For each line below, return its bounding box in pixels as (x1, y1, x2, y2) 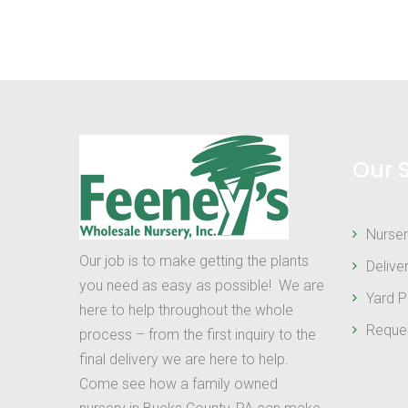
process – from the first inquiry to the (79, 325, 316, 343)
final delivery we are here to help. (79, 350, 292, 368)
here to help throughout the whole (79, 301, 293, 319)
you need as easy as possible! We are (79, 276, 324, 294)
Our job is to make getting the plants (79, 251, 309, 270)
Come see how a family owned (79, 374, 278, 393)
